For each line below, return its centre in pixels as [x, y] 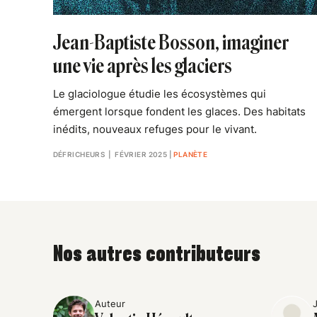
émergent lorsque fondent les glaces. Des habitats [179, 111]
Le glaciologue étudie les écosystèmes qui [159, 94]
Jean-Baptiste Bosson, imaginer [171, 42]
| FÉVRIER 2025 [136, 154]
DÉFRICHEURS [79, 154]
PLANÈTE [191, 154]
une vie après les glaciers [142, 66]
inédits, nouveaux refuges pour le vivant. [155, 129]
